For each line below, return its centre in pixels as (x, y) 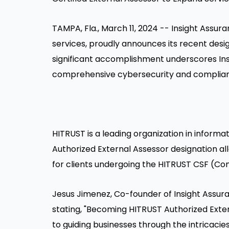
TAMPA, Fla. (75, 28)
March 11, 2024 (130, 28)
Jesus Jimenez (81, 194)
